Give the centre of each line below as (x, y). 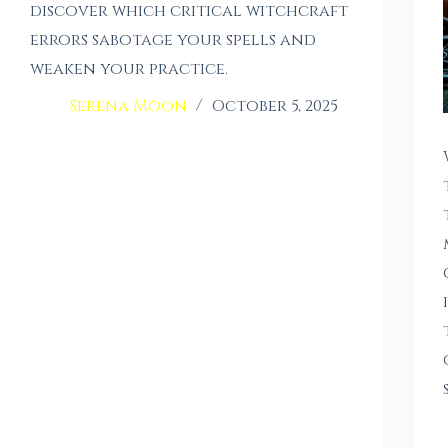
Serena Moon (128, 106)
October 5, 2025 (275, 106)
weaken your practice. (129, 69)
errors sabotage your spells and (173, 40)
